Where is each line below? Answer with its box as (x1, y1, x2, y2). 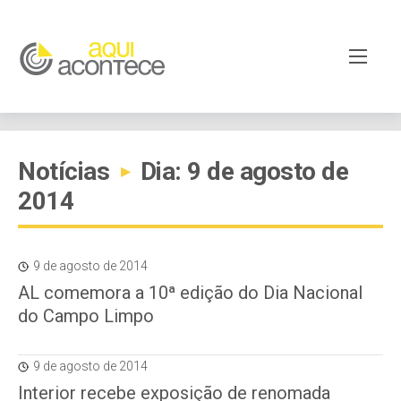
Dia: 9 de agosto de (134, 157, 348, 186)
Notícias (18, 157, 115, 186)
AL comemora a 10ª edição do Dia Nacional (18, 282, 363, 303)
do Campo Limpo (18, 305, 154, 327)
